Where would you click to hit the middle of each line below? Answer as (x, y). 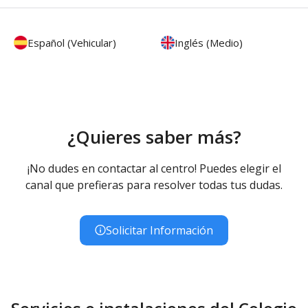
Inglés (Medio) (209, 42)
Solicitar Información (159, 230)
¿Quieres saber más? (154, 136)
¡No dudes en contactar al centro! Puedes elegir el (154, 168)
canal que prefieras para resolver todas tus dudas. (154, 185)
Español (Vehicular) (72, 42)
